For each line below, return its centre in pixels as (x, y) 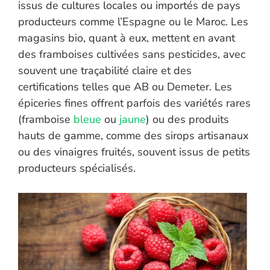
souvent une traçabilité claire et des (105, 71)
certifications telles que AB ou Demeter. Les (125, 87)
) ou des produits (187, 120)
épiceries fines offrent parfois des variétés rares (134, 103)
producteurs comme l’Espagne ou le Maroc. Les (133, 22)
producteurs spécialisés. (77, 168)
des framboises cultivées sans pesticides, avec (132, 55)
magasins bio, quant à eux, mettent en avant (127, 38)
